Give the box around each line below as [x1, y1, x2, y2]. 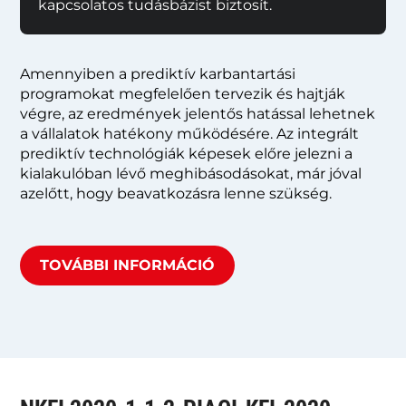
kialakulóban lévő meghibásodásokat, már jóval [20, 164, 362, 182]
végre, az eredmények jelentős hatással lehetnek [20, 104, 376, 122]
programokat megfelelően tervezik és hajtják [20, 84, 346, 102]
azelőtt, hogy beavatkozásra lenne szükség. [20, 184, 333, 202]
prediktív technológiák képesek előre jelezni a [20, 144, 353, 162]
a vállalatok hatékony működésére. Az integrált [20, 124, 360, 142]
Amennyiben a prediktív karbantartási [20, 64, 296, 82]
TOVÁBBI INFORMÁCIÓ [40, 256, 216, 274]
